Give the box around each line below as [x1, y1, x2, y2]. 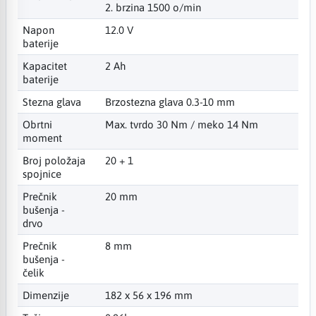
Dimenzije [23, 288, 69, 301]
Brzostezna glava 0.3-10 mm [104, 95, 235, 108]
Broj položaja [23, 154, 85, 166]
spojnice [23, 167, 61, 180]
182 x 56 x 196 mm [104, 288, 193, 301]
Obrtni [23, 118, 52, 130]
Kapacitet [23, 59, 67, 72]
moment [23, 131, 62, 144]
